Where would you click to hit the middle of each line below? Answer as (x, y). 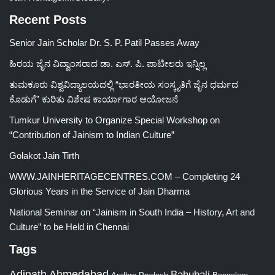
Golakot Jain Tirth (44, 156)
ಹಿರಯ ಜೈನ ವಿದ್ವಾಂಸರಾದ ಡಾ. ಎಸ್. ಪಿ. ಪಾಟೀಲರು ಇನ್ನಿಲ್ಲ (107, 64)
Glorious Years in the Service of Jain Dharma (99, 191)
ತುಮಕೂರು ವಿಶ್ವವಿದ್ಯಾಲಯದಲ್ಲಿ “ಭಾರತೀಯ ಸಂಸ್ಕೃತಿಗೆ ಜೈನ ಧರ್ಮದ (124, 84)
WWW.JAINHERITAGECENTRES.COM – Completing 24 (125, 176)
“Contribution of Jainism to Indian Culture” (92, 135)
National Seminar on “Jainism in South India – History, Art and (132, 212)
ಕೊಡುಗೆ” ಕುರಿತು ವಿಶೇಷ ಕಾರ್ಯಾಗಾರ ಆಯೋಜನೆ (94, 99)
